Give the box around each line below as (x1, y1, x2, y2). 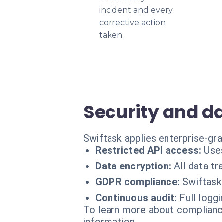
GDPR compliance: (95, 176, 180, 188)
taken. (99, 30, 124, 40)
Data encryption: (95, 160, 172, 172)
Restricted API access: (95, 144, 202, 156)
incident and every (99, 5, 173, 15)
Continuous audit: (95, 192, 177, 204)
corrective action (99, 18, 166, 27)
